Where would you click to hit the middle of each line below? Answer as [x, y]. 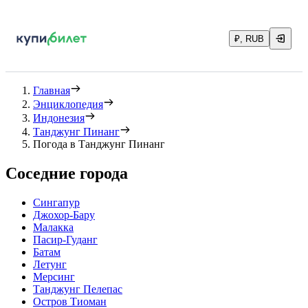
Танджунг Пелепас [78, 289]
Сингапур [56, 202]
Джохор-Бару [64, 214]
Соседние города [67, 173]
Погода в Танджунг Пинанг [99, 144]
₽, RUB [249, 39]
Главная [52, 90]
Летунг [50, 264]
